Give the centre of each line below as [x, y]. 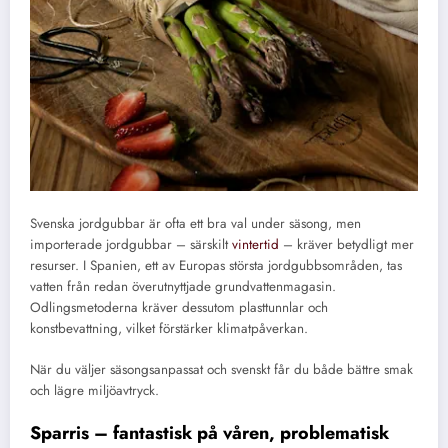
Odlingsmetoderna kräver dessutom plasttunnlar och [179, 308]
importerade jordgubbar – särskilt [131, 245]
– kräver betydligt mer [346, 245]
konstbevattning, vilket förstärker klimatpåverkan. [169, 329]
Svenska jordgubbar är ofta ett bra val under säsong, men [195, 224]
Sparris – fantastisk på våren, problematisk [209, 432]
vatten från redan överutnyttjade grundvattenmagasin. [183, 287]
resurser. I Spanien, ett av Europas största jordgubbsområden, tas [216, 266]
